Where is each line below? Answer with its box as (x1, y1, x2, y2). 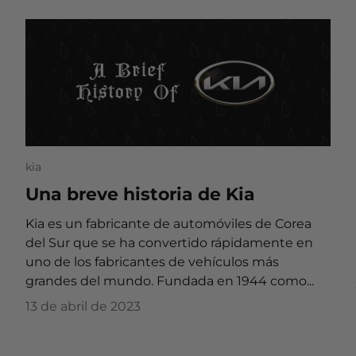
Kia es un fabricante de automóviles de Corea (25, 216, 311, 232)
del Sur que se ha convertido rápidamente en (25, 235, 313, 251)
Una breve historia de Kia (25, 184, 255, 205)
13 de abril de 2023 (25, 299, 141, 315)
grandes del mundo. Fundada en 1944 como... (25, 273, 314, 289)
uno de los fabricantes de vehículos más (25, 254, 279, 270)
